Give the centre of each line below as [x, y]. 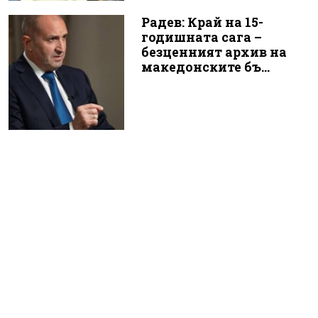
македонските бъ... [205, 67]
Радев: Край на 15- [202, 22]
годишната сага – [201, 37]
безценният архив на [214, 52]
